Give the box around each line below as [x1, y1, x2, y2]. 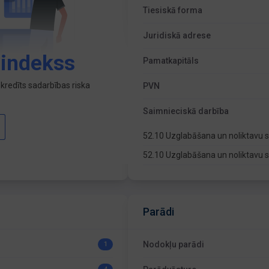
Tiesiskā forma [143, 5, 203, 15]
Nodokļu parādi [143, 240, 205, 249]
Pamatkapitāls [143, 56, 199, 65]
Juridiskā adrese [143, 31, 211, 40]
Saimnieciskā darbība [143, 106, 229, 116]
